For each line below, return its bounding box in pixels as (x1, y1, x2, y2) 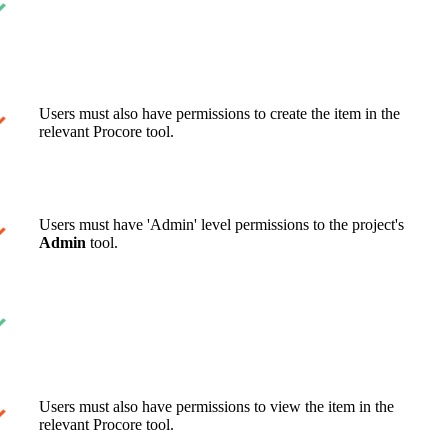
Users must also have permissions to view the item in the (39, 397, 394, 415)
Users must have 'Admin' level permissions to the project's (39, 215, 404, 233)
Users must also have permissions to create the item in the (39, 104, 400, 122)
